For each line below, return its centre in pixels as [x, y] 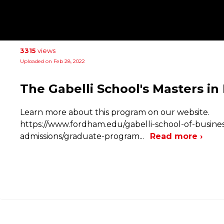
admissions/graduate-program [80, 136]
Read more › [176, 136]
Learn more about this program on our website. [115, 112]
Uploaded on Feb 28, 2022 [52, 61]
